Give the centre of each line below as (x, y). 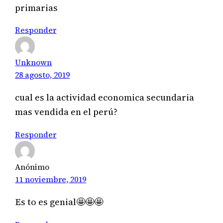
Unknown (34, 62)
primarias (37, 7)
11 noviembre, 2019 (51, 179)
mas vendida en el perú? (66, 112)
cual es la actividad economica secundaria (105, 98)
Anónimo (32, 167)
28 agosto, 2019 (43, 74)
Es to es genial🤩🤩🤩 (59, 202)
